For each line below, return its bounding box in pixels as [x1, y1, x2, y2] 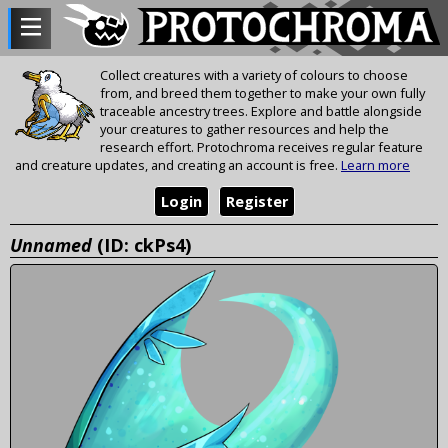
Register [225, 192, 288, 212]
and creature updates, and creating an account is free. [15, 156, 341, 175]
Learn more [341, 156, 410, 175]
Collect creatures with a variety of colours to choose [100, 66, 408, 85]
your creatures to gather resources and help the [100, 120, 389, 139]
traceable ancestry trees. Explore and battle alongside [100, 102, 422, 121]
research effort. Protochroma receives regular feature [100, 138, 423, 157]
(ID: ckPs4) [92, 232, 191, 257]
